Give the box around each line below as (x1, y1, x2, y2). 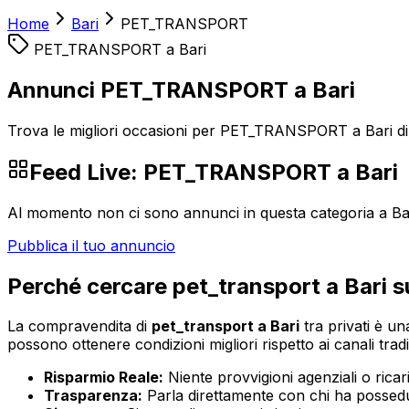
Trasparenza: (44, 386, 142, 405)
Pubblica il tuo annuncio (7, 236, 175, 255)
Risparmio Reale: (44, 368, 163, 387)
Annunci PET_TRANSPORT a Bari (7, 76, 355, 103)
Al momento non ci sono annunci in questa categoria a (7, 203, 392, 222)
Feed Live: (29, 158, 143, 185)
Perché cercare (7, 272, 173, 299)
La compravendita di (7, 317, 152, 336)
